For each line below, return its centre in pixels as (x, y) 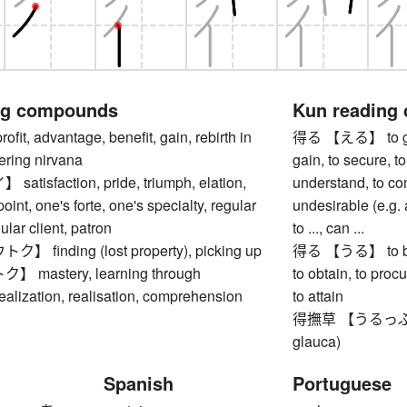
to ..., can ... (329, 228)
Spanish (139, 383)
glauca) (317, 342)
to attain (318, 296)
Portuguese (342, 383)
